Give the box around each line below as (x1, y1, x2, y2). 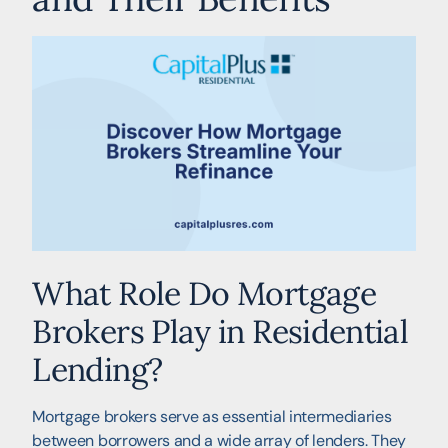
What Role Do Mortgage (32, 273, 376, 315)
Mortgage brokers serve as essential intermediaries (32, 406, 392, 428)
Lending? (32, 349, 163, 391)
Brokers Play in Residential (32, 311, 409, 353)
